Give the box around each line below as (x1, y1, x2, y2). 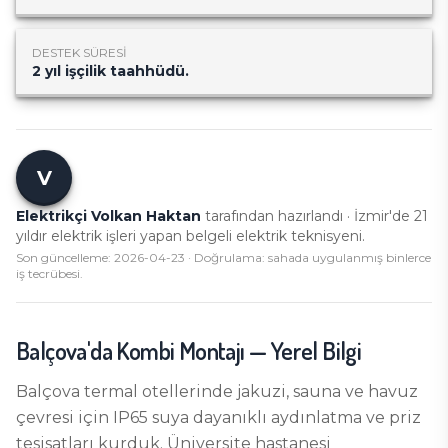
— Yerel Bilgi (244, 335, 362, 366)
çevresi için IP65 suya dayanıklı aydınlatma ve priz (16, 408, 421, 427)
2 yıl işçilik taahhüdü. (32, 62, 189, 80)
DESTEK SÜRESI (32, 45, 127, 60)
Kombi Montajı (116, 335, 245, 366)
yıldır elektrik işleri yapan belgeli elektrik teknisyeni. (16, 227, 365, 245)
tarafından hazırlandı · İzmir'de (201, 207, 410, 225)
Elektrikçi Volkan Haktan (16, 207, 201, 225)
